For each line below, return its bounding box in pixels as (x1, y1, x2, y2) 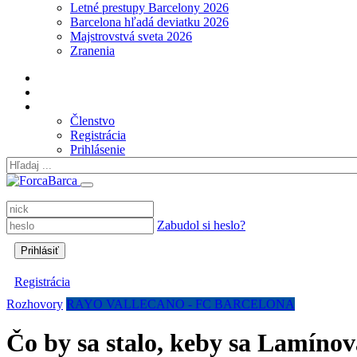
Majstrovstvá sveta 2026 (70, 29, 192, 43)
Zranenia (70, 44, 115, 57)
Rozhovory (6, 297, 63, 311)
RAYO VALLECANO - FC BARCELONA (66, 297, 295, 311)
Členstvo (70, 114, 115, 127)
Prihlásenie (70, 143, 125, 156)
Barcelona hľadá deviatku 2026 (70, 15, 229, 29)
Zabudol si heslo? (157, 218, 245, 232)
